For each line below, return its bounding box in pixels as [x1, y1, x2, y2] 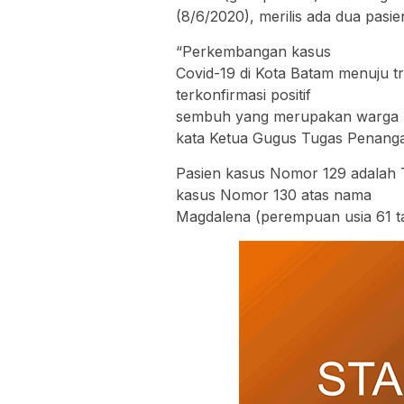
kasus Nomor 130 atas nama [176, 185, 372, 204]
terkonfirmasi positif [176, 85, 311, 104]
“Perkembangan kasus [176, 41, 331, 60]
